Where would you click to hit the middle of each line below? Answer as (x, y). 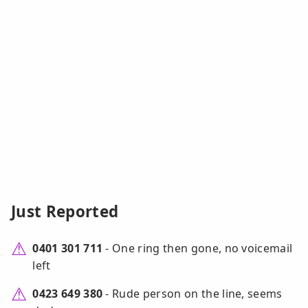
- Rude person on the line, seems (192, 294)
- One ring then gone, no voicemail (198, 249)
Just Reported (65, 212)
